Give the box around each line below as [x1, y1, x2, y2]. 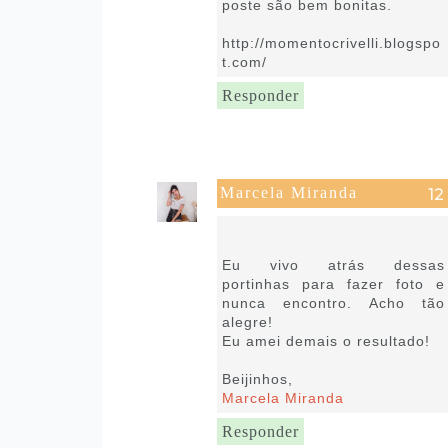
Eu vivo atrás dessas [221, 256, 445, 273]
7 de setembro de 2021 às [219, 216, 391, 228]
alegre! [221, 313, 273, 330]
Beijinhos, [221, 370, 293, 387]
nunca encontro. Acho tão [221, 294, 445, 311]
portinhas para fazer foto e [221, 275, 445, 292]
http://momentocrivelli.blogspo [221, 34, 441, 51]
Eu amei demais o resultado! [221, 332, 430, 349]
